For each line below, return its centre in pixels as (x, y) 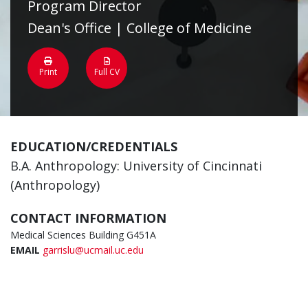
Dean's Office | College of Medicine (140, 28)
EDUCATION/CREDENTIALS (94, 147)
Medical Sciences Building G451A (83, 235)
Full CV (107, 72)
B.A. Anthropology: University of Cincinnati (136, 166)
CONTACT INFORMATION (88, 218)
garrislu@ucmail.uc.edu (93, 250)
